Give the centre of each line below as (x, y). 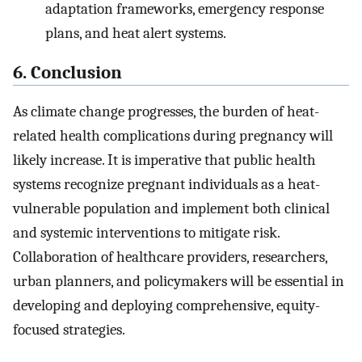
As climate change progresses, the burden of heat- (166, 112)
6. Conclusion (67, 72)
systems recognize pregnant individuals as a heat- (166, 185)
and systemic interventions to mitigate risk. (146, 233)
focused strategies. (69, 330)
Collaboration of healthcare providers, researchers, (170, 257)
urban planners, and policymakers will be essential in (179, 282)
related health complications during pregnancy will (173, 136)
